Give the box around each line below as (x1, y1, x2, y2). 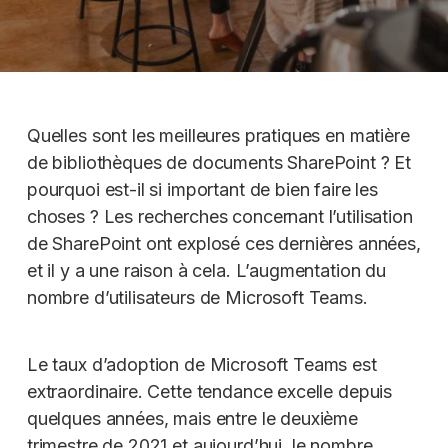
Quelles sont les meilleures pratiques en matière (26, 125, 410, 146)
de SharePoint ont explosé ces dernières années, (26, 233, 421, 254)
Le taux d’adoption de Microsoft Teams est (26, 354, 377, 375)
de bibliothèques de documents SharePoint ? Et (26, 152, 412, 173)
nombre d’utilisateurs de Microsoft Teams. (26, 287, 368, 308)
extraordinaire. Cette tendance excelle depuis (26, 381, 393, 402)
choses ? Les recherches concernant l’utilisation (26, 206, 413, 227)
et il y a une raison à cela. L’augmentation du (26, 260, 386, 281)
